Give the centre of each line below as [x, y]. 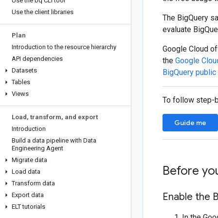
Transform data [33, 183]
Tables [21, 82]
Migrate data [29, 160]
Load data [26, 172]
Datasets [24, 70]
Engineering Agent [37, 148]
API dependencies [37, 59]
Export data [28, 195]
